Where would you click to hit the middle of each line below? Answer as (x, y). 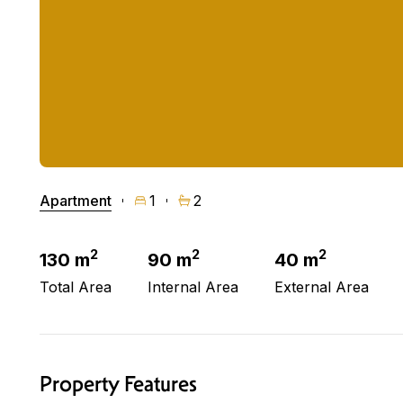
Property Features (118, 384)
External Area (322, 287)
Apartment (76, 200)
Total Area (76, 287)
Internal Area (193, 287)
